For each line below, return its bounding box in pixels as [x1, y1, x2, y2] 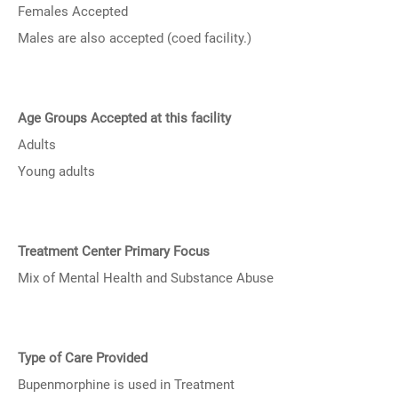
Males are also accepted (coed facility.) [18, 30, 251, 46]
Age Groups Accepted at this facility [18, 110, 231, 126]
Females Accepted [18, 4, 128, 20]
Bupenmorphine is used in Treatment [18, 377, 235, 393]
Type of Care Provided [18, 350, 147, 366]
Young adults [18, 163, 95, 179]
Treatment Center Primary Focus [18, 243, 210, 259]
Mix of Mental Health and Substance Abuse [18, 270, 274, 286]
